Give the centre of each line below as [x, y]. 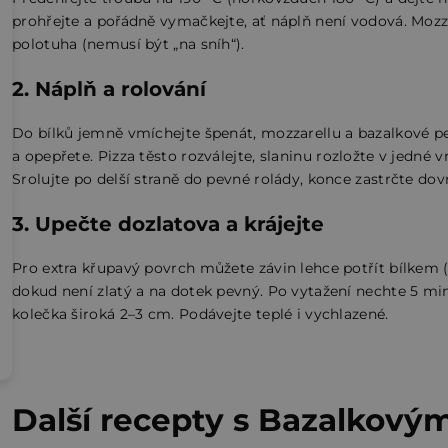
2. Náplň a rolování [109, 89]
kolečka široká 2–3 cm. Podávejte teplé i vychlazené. [200, 314]
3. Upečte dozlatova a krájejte [168, 224]
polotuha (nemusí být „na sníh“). [128, 44]
